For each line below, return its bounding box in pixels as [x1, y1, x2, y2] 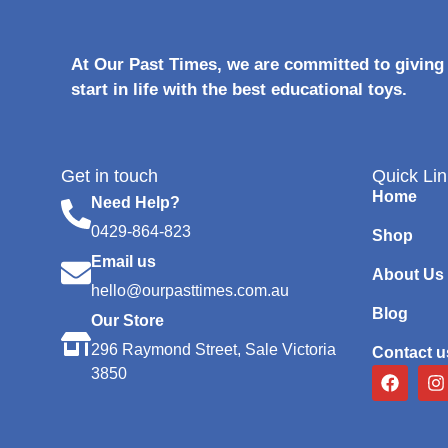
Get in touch [61, 165, 158, 186]
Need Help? [91, 193, 180, 211]
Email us [91, 252, 156, 270]
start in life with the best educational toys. [71, 80, 407, 100]
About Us [371, 265, 444, 283]
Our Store [91, 311, 164, 329]
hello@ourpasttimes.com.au [91, 281, 289, 299]
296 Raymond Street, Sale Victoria [91, 340, 336, 358]
